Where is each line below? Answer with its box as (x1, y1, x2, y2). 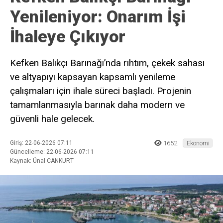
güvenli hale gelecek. (10, 113, 95, 124)
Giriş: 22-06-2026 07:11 (10, 139, 73, 146)
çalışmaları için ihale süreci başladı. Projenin (10, 85, 191, 97)
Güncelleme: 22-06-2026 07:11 (10, 148, 94, 155)
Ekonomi (187, 139, 210, 147)
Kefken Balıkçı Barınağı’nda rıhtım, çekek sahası (10, 57, 205, 69)
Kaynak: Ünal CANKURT (10, 157, 74, 164)
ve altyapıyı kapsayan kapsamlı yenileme (10, 71, 175, 83)
